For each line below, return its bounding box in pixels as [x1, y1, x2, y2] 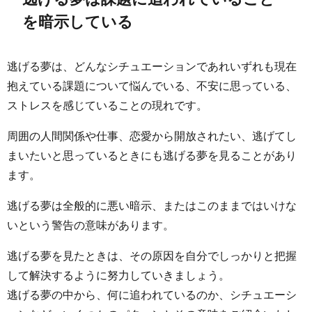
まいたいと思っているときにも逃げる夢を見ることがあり [7, 150, 297, 162]
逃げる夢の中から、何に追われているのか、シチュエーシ [7, 289, 297, 301]
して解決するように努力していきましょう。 [7, 270, 230, 281]
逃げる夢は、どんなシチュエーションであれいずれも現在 [7, 61, 297, 72]
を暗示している [22, 13, 134, 29]
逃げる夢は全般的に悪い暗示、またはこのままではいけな [7, 200, 297, 212]
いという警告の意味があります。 [7, 219, 174, 231]
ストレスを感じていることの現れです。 [7, 100, 208, 111]
